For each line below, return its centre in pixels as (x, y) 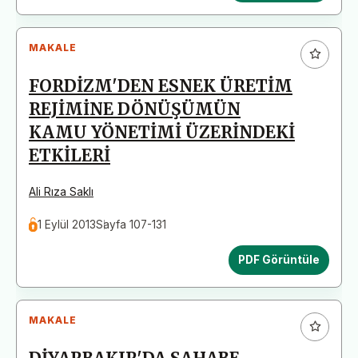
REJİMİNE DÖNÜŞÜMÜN (135, 109)
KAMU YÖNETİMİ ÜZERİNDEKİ (162, 132)
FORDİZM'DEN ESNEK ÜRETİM (161, 86)
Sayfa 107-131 (131, 224)
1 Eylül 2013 (67, 224)
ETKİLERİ (70, 155)
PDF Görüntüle (279, 259)
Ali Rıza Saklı (61, 191)
